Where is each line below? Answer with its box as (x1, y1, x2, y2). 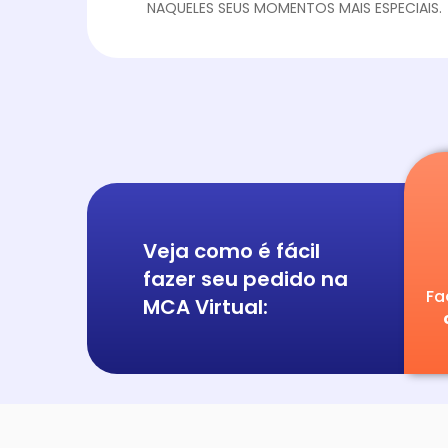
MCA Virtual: (143, 292, 268, 321)
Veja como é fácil (143, 236, 320, 265)
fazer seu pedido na (143, 264, 348, 293)
